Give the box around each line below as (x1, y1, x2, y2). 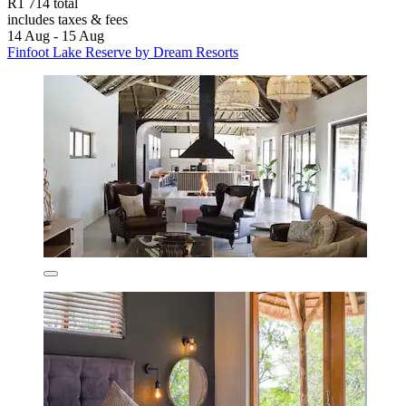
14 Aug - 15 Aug (7, 27, 104, 43)
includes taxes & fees (7, 11, 128, 27)
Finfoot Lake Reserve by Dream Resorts (7, 43, 238, 60)
